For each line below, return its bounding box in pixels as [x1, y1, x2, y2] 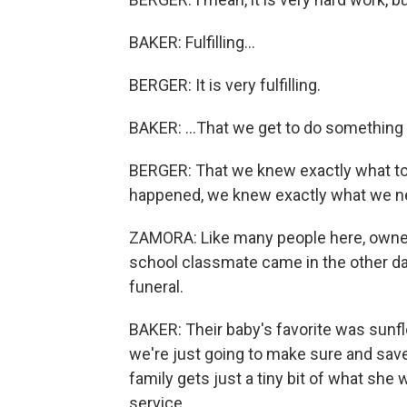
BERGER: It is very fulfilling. [129, 75, 321, 94]
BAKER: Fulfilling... [129, 33, 255, 52]
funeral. [129, 277, 184, 296]
